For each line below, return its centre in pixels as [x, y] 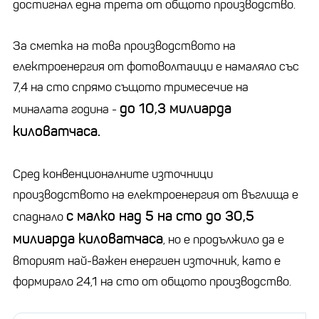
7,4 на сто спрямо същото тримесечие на [131, 87]
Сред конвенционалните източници [113, 174]
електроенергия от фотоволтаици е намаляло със [156, 66]
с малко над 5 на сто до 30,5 [160, 216]
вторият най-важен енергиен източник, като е [147, 261]
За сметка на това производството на [124, 46]
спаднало [40, 216]
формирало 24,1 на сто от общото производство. [152, 281]
